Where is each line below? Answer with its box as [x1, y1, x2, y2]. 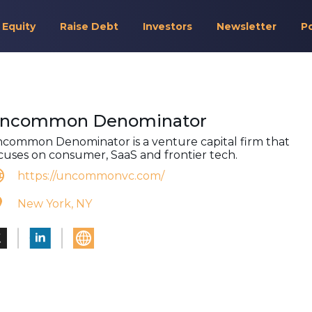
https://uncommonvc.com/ [17, 169, 164, 182]
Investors [142, 20, 192, 33]
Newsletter [216, 20, 276, 33]
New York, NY [17, 196, 92, 210]
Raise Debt [59, 20, 118, 33]
